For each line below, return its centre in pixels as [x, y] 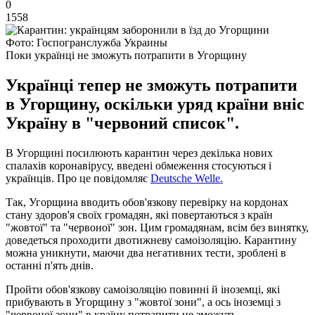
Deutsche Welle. [187, 178]
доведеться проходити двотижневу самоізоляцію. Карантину [151, 240]
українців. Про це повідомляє [78, 178]
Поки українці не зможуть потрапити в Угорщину [126, 55]
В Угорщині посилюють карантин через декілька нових [139, 153]
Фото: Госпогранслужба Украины [86, 42]
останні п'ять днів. [50, 265]
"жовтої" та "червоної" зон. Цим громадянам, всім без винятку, [157, 227]
